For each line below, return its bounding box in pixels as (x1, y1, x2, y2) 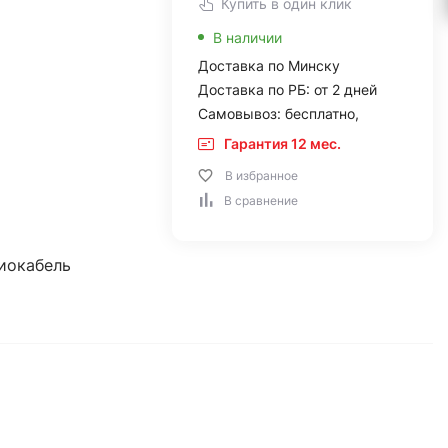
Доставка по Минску (197, 57, 340, 74)
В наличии (212, 29, 282, 46)
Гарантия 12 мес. (223, 135, 341, 152)
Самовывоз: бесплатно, (197, 105, 359, 122)
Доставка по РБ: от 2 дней (197, 81, 377, 98)
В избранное (224, 168, 298, 183)
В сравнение (223, 193, 298, 208)
